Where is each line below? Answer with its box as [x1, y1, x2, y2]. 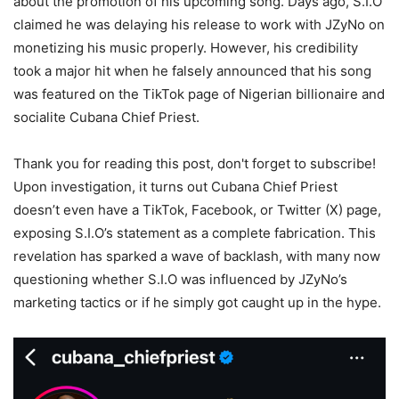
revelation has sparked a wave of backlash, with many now [13, 248, 380, 265]
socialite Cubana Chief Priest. [13, 109, 199, 126]
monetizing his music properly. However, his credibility [13, 39, 358, 57]
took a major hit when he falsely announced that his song [13, 62, 371, 80]
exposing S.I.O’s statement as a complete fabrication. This [13, 224, 376, 242]
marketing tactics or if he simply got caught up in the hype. [13, 294, 381, 312]
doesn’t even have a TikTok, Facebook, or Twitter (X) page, [13, 201, 381, 219]
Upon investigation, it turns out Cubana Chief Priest [13, 178, 338, 196]
